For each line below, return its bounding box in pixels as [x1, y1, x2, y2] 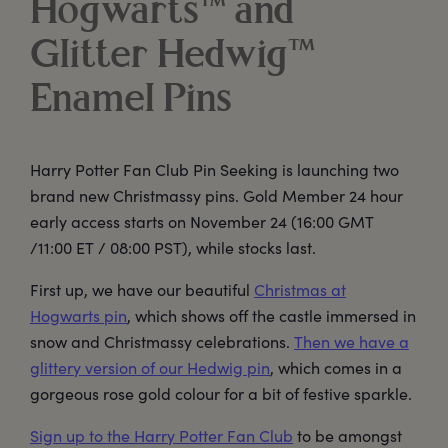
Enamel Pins [30, 81, 232, 122]
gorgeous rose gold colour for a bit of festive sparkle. [30, 382, 412, 404]
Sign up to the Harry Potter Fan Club [30, 424, 293, 446]
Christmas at [254, 278, 346, 300]
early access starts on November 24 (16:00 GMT [30, 210, 374, 232]
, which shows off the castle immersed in [127, 304, 416, 326]
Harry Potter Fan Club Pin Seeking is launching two [30, 158, 399, 180]
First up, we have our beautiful [30, 278, 254, 300]
